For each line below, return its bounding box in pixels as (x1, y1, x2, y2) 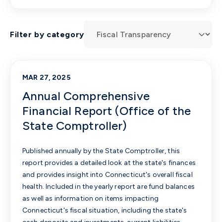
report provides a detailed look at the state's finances (22, 159, 196, 167)
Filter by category (10, 30, 84, 39)
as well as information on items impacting (22, 194, 159, 203)
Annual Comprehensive (22, 89, 150, 103)
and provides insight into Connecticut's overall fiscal (22, 170, 193, 179)
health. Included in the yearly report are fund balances (22, 182, 195, 191)
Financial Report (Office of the (22, 104, 191, 118)
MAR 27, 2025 (22, 73, 70, 82)
